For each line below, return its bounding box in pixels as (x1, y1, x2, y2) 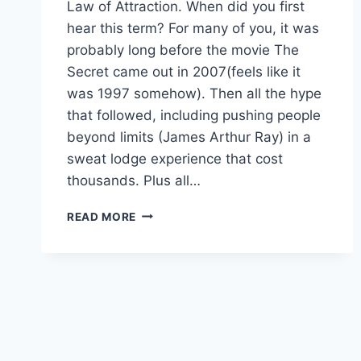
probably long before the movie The (67, 41, 299, 58)
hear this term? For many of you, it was (67, 19, 319, 36)
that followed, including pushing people (67, 106, 321, 123)
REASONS (135, 307, 193, 321)
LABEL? (135, 273, 180, 287)
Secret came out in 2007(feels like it (67, 63, 301, 80)
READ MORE (67, 210, 137, 223)
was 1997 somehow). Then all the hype (67, 85, 322, 102)
